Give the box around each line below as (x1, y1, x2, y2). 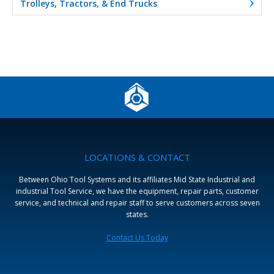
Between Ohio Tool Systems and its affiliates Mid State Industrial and (19, 174, 255, 185)
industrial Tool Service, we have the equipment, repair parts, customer (15, 185, 259, 196)
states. (125, 209, 149, 220)
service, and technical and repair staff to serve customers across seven (14, 197, 260, 208)
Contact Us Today (106, 232, 168, 243)
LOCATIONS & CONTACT (84, 150, 190, 163)
